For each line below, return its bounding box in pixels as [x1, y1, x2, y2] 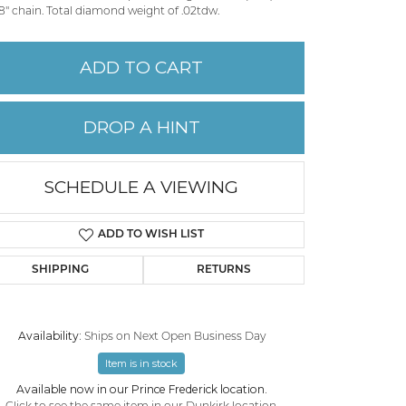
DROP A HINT [82, 116, 200, 138]
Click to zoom [163, 345, 229, 362]
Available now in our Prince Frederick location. [15, 382, 267, 396]
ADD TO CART [80, 57, 203, 79]
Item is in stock [105, 356, 178, 370]
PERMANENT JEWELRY [100, 34, 242, 47]
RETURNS [196, 264, 251, 275]
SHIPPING [32, 264, 90, 275]
